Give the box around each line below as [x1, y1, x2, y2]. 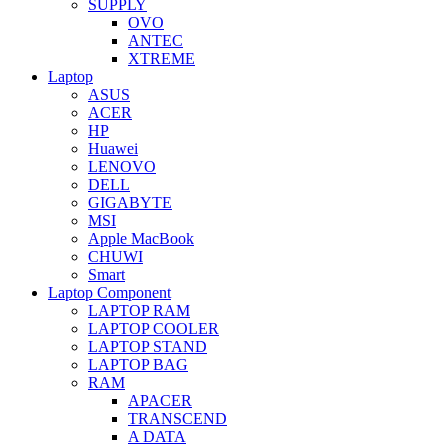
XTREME [128, 49, 195, 67]
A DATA [128, 427, 186, 445]
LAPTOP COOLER [88, 319, 219, 337]
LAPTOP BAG [88, 355, 188, 373]
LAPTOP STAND [88, 337, 207, 355]
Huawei [88, 139, 138, 157]
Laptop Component [48, 283, 171, 301]
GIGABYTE [88, 193, 172, 211]
